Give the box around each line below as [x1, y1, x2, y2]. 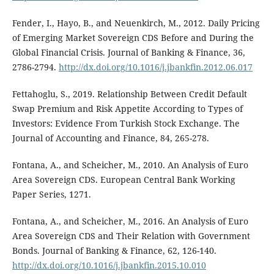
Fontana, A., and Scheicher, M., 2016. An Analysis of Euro [12, 215, 248, 228]
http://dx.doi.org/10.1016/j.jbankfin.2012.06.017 [58, 61, 253, 73]
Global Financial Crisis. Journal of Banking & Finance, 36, [12, 46, 245, 59]
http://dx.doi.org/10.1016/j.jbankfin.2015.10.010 [12, 259, 206, 272]
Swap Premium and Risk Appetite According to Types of [12, 103, 243, 115]
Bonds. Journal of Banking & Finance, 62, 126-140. [12, 245, 217, 257]
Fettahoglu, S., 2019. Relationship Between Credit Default [12, 88, 247, 100]
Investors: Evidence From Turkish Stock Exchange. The [12, 117, 240, 130]
